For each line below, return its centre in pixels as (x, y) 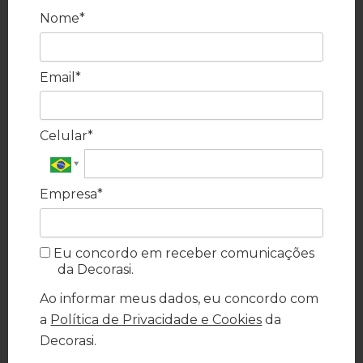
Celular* (67, 135)
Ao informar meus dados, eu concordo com (179, 298)
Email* (61, 77)
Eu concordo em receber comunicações (183, 253)
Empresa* (72, 194)
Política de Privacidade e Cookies (156, 319)
